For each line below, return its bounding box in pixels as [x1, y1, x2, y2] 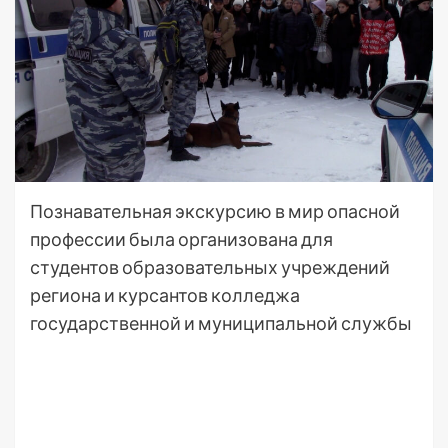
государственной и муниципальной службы [30, 312, 412, 335]
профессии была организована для [30, 228, 333, 251]
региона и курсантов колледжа [30, 284, 300, 307]
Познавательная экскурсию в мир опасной [30, 200, 400, 223]
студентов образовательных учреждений [30, 256, 390, 279]
